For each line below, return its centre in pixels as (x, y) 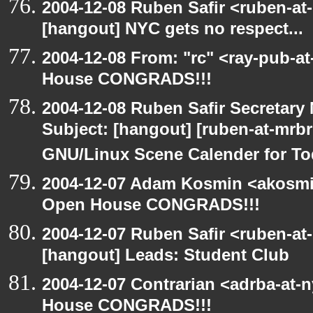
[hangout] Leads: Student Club (166, 257)
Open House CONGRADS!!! (151, 207)
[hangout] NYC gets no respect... (173, 31)
